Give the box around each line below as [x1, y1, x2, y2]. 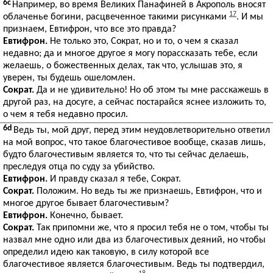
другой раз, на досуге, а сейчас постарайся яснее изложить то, [3, 97, 266, 107]
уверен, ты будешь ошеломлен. [3, 73, 135, 83]
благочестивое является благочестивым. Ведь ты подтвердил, [3, 260, 264, 269]
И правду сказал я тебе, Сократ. [48, 174, 181, 184]
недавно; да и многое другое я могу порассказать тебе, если [3, 49, 258, 58]
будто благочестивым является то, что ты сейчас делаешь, [3, 150, 249, 160]
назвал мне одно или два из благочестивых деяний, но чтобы [3, 235, 266, 245]
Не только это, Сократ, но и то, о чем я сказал [48, 37, 238, 46]
